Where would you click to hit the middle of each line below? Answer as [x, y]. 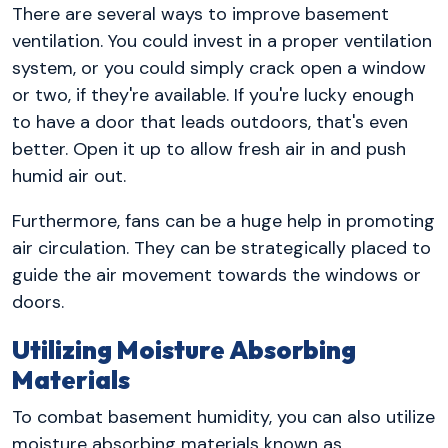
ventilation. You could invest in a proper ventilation [222, 40]
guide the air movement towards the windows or [216, 274]
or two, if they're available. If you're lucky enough [213, 94]
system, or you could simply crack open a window [219, 67]
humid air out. [69, 175]
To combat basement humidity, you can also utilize [223, 417]
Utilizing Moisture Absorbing [184, 349]
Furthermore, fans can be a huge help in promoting [223, 220]
